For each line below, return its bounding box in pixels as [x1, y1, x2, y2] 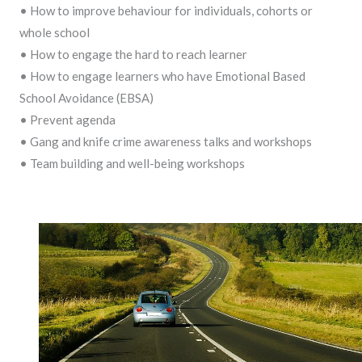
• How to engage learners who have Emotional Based [19, 69, 305, 84]
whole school [19, 25, 90, 40]
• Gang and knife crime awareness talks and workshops [19, 134, 312, 149]
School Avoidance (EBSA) [19, 90, 154, 106]
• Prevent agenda [19, 112, 116, 128]
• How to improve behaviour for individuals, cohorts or [19, 3, 313, 19]
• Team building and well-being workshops [19, 156, 245, 171]
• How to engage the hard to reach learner [19, 47, 247, 62]
